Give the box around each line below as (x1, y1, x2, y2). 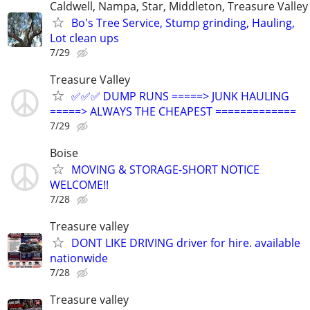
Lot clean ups (50, 30, 119, 46)
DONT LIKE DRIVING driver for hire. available (71, 235, 300, 251)
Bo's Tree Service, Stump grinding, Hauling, (71, 15, 295, 30)
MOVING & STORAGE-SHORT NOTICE (71, 162, 259, 178)
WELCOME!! (50, 177, 109, 193)
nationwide (50, 250, 108, 266)
